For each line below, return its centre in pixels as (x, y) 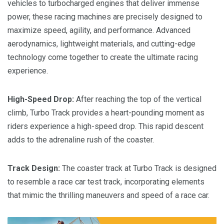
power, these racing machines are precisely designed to (105, 17)
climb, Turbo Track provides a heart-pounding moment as (106, 113)
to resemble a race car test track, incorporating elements (106, 182)
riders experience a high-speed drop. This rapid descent (105, 126)
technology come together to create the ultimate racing (103, 57)
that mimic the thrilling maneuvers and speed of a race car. (108, 195)
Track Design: (34, 168)
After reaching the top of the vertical (138, 99)
